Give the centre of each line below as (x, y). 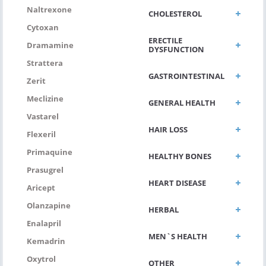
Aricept (41, 187)
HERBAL (164, 209)
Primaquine (50, 152)
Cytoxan (43, 27)
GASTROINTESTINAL (186, 76)
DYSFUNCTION (176, 49)
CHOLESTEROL (175, 13)
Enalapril (44, 223)
